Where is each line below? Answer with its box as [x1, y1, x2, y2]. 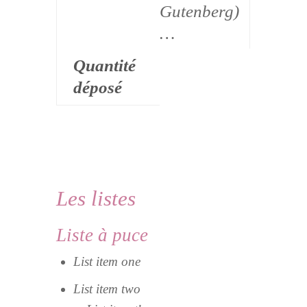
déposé [73, 78, 123, 97]
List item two [73, 282, 141, 297]
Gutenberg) [160, 2, 240, 21]
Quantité [73, 56, 136, 75]
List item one [73, 254, 141, 269]
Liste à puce [56, 225, 149, 246]
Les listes [56, 186, 136, 211]
